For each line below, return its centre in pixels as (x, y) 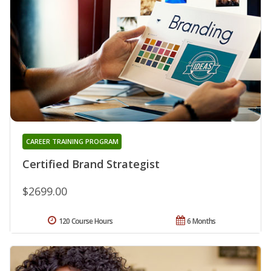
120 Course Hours (86, 221)
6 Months (201, 221)
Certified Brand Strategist (91, 164)
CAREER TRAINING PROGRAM (72, 141)
